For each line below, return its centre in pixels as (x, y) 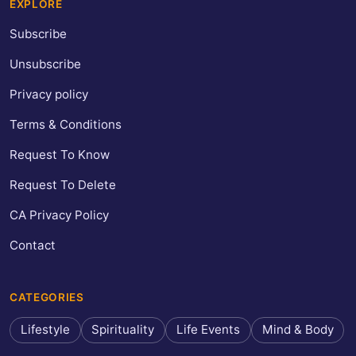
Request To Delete (63, 185)
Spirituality (123, 330)
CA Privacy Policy (59, 215)
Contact (33, 246)
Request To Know (60, 155)
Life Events (208, 330)
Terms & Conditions (66, 125)
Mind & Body (298, 330)
